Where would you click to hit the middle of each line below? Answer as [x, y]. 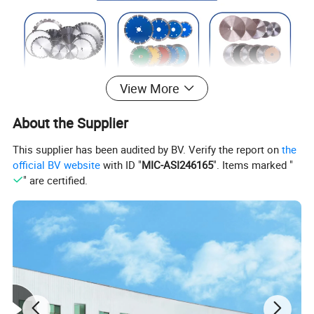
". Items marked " [253, 165]
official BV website [57, 165]
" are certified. [55, 180]
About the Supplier [71, 123]
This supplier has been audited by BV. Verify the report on [148, 150]
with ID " [121, 165]
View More [149, 89]
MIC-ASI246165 [178, 165]
